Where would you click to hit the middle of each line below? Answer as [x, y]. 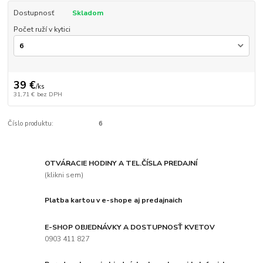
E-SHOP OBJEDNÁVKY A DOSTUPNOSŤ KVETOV [130, 227]
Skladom [87, 13]
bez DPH [49, 94]
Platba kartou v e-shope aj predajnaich [114, 200]
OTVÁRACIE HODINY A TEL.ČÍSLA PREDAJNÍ [121, 163]
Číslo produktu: [31, 123]
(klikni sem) [64, 175]
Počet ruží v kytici [42, 29]
